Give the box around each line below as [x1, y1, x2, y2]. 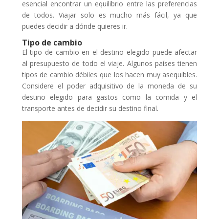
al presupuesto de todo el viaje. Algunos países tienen [22, 59, 197, 68]
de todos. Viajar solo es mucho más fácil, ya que [22, 10, 197, 20]
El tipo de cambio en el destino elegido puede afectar [22, 47, 197, 57]
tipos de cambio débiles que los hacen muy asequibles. [22, 70, 197, 80]
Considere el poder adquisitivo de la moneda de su [22, 81, 197, 91]
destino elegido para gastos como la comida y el [22, 92, 197, 102]
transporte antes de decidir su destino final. [22, 104, 158, 113]
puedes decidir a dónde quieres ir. [22, 22, 128, 31]
